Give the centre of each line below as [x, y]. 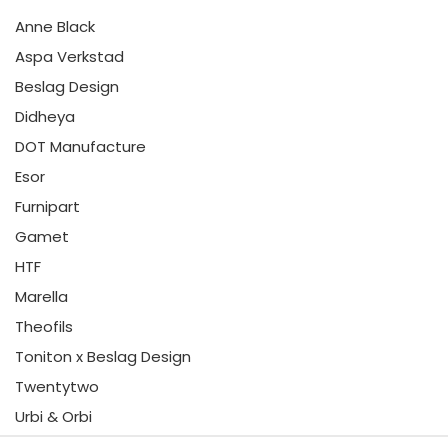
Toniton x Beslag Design [103, 357]
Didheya [45, 117]
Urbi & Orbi [53, 417]
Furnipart [47, 207]
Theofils [44, 327]
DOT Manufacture [80, 147]
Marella [41, 297]
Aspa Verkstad [69, 57]
